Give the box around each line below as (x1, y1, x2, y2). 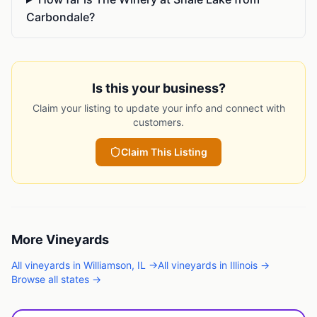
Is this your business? (91, 81, 226, 96)
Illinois (230, 259, 258, 271)
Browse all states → (11, 273, 101, 285)
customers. (133, 116, 184, 128)
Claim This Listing (121, 146, 207, 158)
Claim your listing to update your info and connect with (32, 102, 285, 114)
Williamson (83, 259, 132, 271)
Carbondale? (26, 10, 95, 24)
